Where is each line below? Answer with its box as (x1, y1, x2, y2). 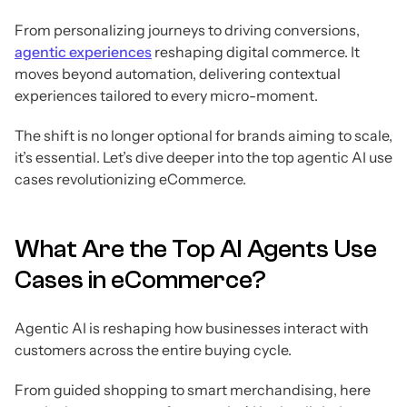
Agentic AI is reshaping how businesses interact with (15, 319, 369, 338)
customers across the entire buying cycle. (15, 341, 292, 360)
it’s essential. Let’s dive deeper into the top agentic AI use (15, 148, 392, 167)
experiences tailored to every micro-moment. (15, 86, 318, 105)
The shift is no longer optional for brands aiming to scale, (15, 126, 392, 145)
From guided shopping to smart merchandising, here (15, 381, 371, 400)
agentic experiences (15, 43, 152, 62)
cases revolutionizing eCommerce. (15, 170, 246, 189)
